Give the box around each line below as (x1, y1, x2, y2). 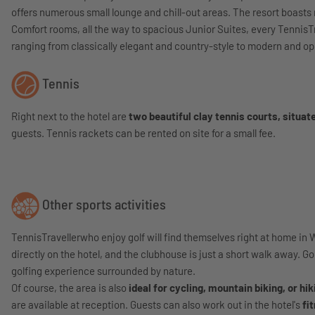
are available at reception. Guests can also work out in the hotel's (11, 298, 302, 311)
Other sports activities (39, 195, 166, 213)
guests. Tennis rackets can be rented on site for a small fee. (11, 127, 276, 139)
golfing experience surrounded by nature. (11, 264, 195, 277)
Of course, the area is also (11, 281, 129, 294)
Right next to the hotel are (11, 110, 129, 122)
